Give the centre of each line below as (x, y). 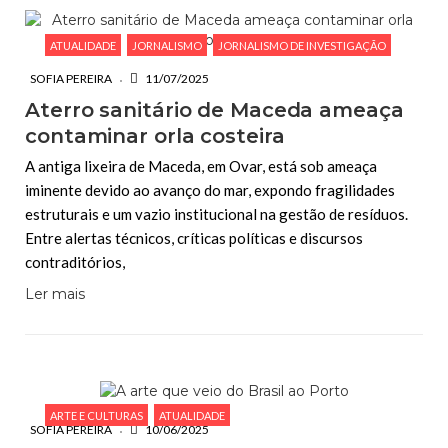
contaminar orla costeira (155, 136)
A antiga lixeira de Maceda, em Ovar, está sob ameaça (201, 166)
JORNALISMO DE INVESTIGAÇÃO (302, 45)
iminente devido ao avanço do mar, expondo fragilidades (210, 190)
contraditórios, (75, 262)
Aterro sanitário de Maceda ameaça (214, 110)
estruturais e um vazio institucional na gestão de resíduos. (216, 214)
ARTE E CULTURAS (96, 415)
